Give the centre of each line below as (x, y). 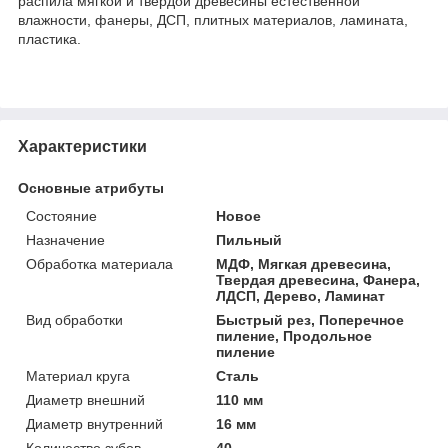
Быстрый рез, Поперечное (310, 319)
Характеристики (82, 146)
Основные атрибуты (91, 187)
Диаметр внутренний (94, 423)
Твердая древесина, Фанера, (318, 279)
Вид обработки (74, 319)
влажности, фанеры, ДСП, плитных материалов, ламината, (213, 19)
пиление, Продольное (294, 335)
